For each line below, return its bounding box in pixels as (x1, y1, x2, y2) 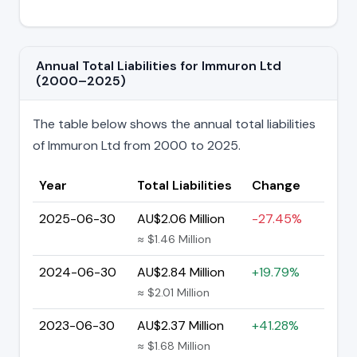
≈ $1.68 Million (137, 338, 210, 353)
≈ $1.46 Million (137, 231, 211, 246)
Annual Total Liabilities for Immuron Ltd (36, 57, 281, 74)
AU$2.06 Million (137, 210, 225, 227)
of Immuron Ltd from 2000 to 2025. (33, 136, 241, 154)
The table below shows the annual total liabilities (33, 115, 316, 132)
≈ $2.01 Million (137, 284, 210, 300)
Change (252, 176, 300, 194)
